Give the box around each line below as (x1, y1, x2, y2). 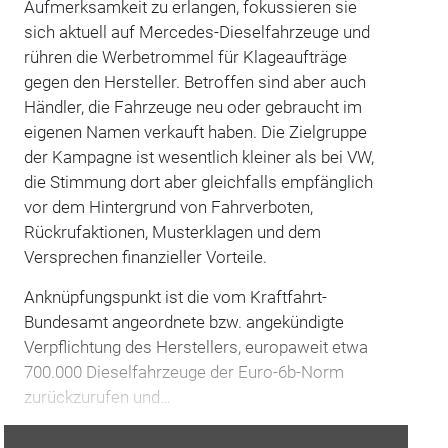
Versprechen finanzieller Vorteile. (23, 246, 267, 267)
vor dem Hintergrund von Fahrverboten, (23, 196, 313, 217)
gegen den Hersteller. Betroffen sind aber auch (23, 71, 366, 92)
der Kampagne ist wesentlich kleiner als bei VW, (23, 146, 374, 167)
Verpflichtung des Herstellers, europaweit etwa (23, 336, 368, 357)
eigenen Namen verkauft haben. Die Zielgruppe (23, 121, 367, 142)
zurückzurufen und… (23, 386, 171, 407)
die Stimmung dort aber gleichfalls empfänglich (23, 171, 373, 192)
